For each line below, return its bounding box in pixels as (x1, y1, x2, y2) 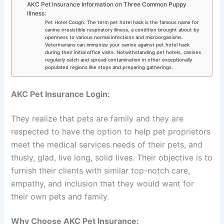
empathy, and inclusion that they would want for (11, 178, 194, 189)
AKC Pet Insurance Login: (11, 88, 110, 99)
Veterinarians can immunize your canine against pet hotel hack (44, 41, 189, 47)
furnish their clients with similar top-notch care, (11, 165, 190, 176)
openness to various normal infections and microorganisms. (44, 34, 183, 40)
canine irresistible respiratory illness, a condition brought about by (44, 26, 199, 32)
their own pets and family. (11, 191, 109, 202)
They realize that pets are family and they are (11, 113, 184, 124)
